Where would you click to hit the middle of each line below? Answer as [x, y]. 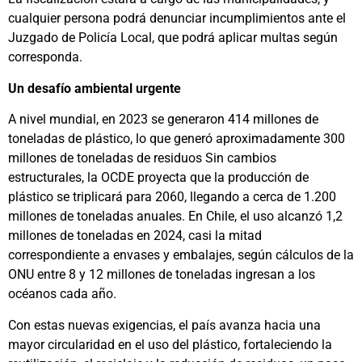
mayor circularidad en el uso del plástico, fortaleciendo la [170, 344]
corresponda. [45, 57]
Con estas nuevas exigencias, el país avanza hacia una [164, 325]
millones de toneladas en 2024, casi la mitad [135, 236]
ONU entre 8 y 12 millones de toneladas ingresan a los [162, 275]
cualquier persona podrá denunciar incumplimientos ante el [177, 19]
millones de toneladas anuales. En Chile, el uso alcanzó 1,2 [175, 217]
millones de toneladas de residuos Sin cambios [142, 158]
